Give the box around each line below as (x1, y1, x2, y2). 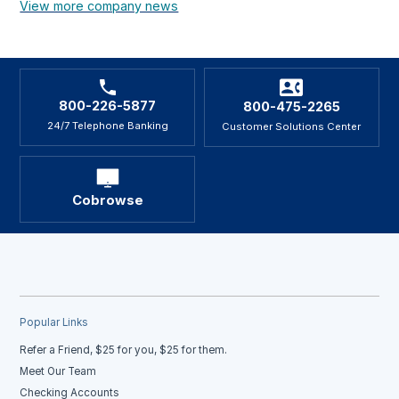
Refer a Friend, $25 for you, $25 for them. (20, 344, 228, 357)
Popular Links (20, 316, 89, 330)
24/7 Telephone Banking (46, 119, 168, 133)
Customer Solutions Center (222, 120, 362, 134)
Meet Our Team (20, 365, 97, 379)
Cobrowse (71, 192, 143, 209)
